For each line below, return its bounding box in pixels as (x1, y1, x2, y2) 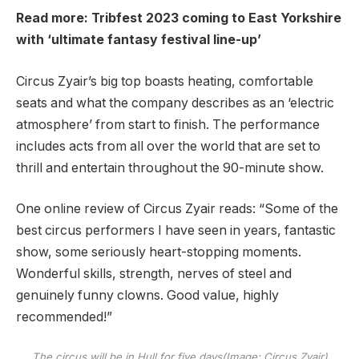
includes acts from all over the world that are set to (16, 138, 321, 154)
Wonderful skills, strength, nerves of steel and (16, 266, 292, 282)
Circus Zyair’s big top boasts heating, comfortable (16, 73, 313, 89)
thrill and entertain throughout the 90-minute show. (16, 159, 324, 175)
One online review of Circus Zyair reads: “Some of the (16, 201, 338, 217)
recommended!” (16, 309, 112, 325)
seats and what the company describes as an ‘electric (16, 95, 334, 111)
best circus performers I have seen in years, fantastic (16, 223, 336, 239)
